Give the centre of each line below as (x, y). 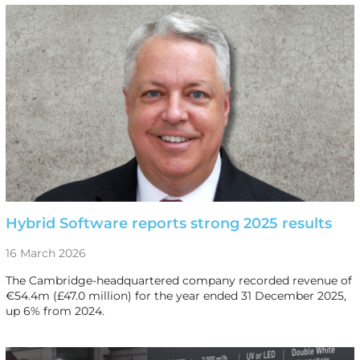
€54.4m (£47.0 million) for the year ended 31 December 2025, (176, 295)
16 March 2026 (45, 253)
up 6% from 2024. (55, 311)
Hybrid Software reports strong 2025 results (168, 223)
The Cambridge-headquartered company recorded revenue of (178, 280)
